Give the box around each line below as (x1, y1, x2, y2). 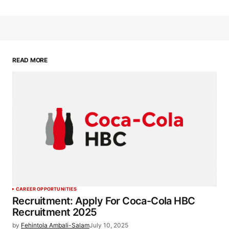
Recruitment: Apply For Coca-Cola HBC (12, 195, 195, 208)
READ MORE (12, 56, 48, 64)
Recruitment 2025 (12, 206, 97, 219)
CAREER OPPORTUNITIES (16, 186, 77, 192)
